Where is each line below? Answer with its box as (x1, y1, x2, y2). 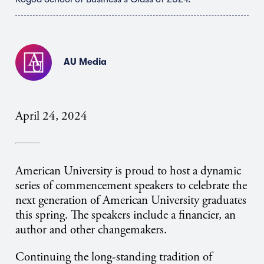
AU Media (64, 57, 107, 68)
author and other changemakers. (15, 222, 167, 238)
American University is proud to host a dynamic (15, 163, 241, 179)
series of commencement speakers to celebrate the (15, 178, 247, 194)
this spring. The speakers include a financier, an (15, 207, 236, 223)
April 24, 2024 (15, 108, 87, 124)
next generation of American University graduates (15, 193, 246, 209)
